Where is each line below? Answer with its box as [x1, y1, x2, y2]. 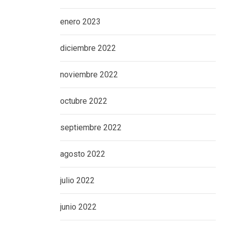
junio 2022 [60, 202, 97, 212]
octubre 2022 [60, 96, 107, 106]
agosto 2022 [60, 149, 105, 159]
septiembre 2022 [60, 123, 122, 132]
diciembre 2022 [60, 43, 116, 53]
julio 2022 [60, 176, 95, 185]
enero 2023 [60, 17, 101, 26]
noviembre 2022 [60, 70, 118, 79]
